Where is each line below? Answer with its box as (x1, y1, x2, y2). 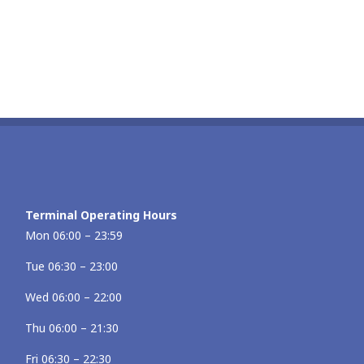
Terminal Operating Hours (25, 207, 177, 223)
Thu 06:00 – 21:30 (25, 320, 119, 336)
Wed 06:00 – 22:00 (25, 289, 122, 305)
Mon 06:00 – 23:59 (25, 227, 123, 243)
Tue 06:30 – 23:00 (25, 258, 118, 274)
